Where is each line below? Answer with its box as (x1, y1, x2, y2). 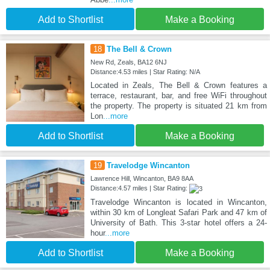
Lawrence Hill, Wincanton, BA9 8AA (90, 174, 193, 182)
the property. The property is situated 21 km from (90, 101, 267, 110)
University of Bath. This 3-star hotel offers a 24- (90, 218, 267, 227)
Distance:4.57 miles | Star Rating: (90, 184, 189, 192)
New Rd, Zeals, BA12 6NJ (90, 58, 167, 66)
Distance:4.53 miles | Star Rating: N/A (90, 67, 200, 75)
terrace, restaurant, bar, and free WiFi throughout (90, 90, 267, 100)
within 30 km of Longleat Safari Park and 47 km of (90, 207, 267, 217)
